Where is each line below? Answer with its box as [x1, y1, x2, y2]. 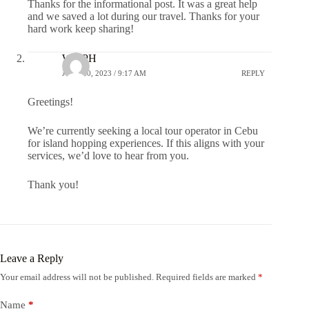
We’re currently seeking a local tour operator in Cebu [28, 124, 258, 137]
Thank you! [28, 178, 79, 190]
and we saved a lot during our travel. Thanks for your [28, 10, 259, 22]
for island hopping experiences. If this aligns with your [28, 137, 264, 149]
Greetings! [28, 95, 73, 108]
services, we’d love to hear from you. [28, 149, 189, 161]
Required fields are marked [156, 271, 258, 282]
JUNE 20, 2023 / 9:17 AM [62, 69, 146, 78]
